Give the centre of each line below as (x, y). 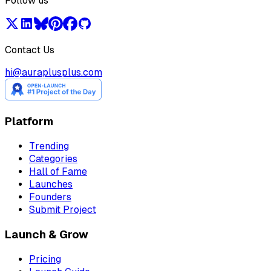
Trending (49, 146)
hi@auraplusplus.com (54, 72)
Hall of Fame (58, 172)
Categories (53, 159)
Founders (50, 197)
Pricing (45, 259)
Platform (29, 122)
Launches (51, 184)
